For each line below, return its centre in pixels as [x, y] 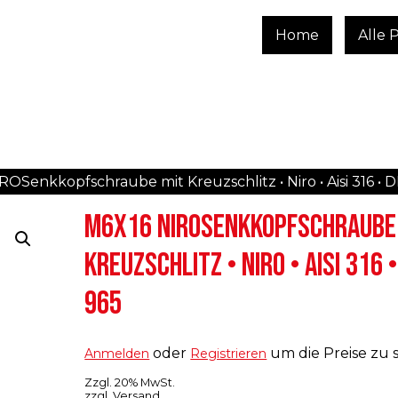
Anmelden [117, 354]
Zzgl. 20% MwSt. [130, 383]
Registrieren [229, 354]
